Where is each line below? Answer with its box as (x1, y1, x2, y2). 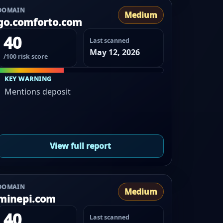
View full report (49, 140, 111, 152)
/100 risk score (3, 52, 48, 61)
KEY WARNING (4, 74, 52, 83)
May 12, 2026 (90, 47, 140, 58)
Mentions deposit (4, 86, 71, 97)
